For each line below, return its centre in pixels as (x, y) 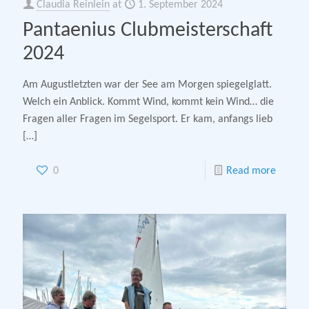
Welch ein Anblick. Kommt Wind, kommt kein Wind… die (148, 102)
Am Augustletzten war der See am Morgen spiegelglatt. (147, 85)
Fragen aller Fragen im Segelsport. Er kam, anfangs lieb (148, 120)
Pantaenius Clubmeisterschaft (148, 31)
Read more (251, 171)
